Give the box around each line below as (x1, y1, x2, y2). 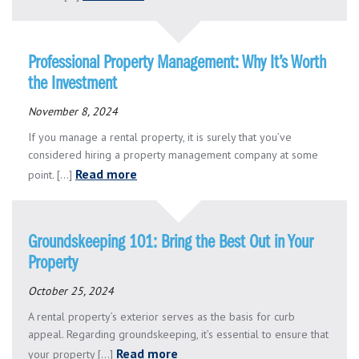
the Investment (28, 74, 117, 94)
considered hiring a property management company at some (28, 147, 318, 162)
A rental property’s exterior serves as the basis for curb (28, 309, 295, 324)
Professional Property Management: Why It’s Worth (28, 53, 326, 73)
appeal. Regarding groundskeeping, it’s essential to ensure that (28, 326, 329, 341)
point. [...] (28, 167, 75, 182)
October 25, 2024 (28, 283, 114, 298)
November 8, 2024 (28, 103, 118, 119)
